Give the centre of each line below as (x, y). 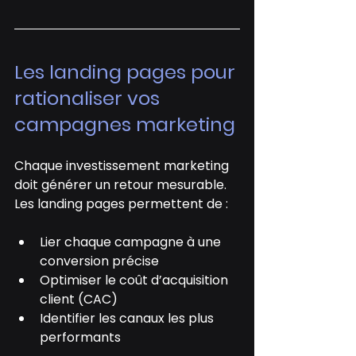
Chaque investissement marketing (123, 165)
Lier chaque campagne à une (132, 242)
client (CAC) (79, 299)
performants (80, 337)
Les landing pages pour (127, 72)
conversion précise (99, 261)
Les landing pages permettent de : (121, 203)
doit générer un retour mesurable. (122, 184)
